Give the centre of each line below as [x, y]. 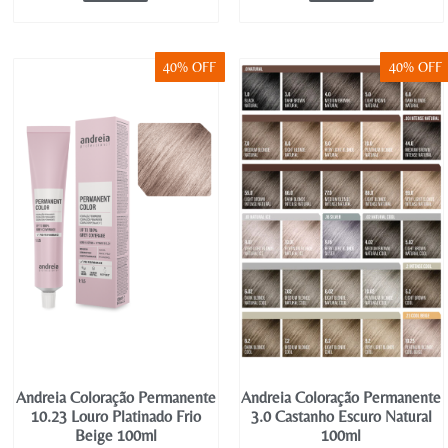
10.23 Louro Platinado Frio [115, 417]
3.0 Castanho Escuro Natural [341, 417]
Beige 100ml [115, 436]
